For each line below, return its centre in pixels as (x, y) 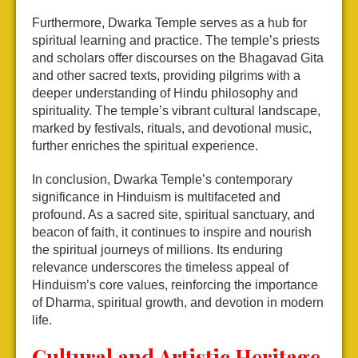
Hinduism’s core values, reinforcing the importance (175, 285)
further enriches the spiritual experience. (145, 146)
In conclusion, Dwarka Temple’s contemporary (162, 180)
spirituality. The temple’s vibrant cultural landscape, (176, 111)
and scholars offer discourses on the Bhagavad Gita (178, 58)
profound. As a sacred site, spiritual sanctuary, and (173, 215)
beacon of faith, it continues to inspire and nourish (172, 233)
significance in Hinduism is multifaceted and (156, 197)
